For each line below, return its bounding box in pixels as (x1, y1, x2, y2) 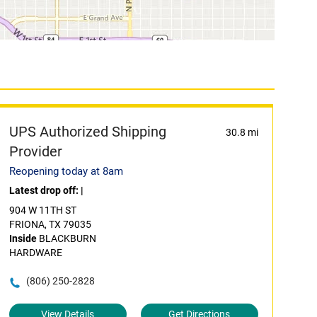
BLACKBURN (36, 233, 96, 244)
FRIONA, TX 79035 (8, 219, 91, 230)
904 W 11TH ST (8, 204, 76, 216)
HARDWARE (8, 247, 62, 258)
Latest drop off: (8, 185, 81, 196)
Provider (8, 143, 62, 160)
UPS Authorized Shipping (8, 123, 166, 140)
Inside (8, 233, 37, 244)
